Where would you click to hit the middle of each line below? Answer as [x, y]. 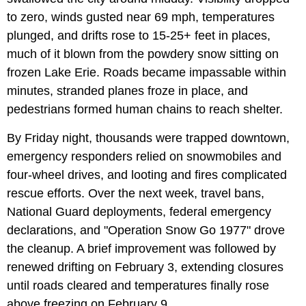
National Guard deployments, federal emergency [139, 212]
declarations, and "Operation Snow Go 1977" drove [146, 231]
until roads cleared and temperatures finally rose [138, 286]
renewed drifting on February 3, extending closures [145, 267]
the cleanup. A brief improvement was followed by [141, 249]
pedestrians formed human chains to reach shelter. [145, 110]
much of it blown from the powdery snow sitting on [143, 54]
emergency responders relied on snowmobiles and [144, 157]
